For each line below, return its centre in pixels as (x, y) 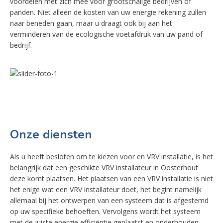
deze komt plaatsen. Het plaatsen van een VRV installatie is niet (111, 178)
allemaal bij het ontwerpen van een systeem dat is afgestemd (109, 200)
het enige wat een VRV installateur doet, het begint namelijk (106, 189)
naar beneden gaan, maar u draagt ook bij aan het (91, 23)
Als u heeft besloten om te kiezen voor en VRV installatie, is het (111, 157)
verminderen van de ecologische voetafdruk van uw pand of (106, 34)
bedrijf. (21, 45)
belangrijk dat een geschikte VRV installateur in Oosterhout (104, 167)
